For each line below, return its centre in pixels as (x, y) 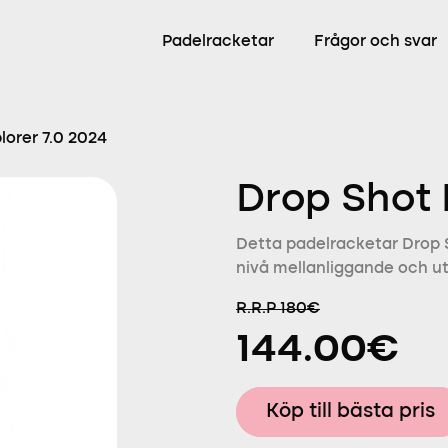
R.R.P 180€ (278, 309)
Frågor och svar (375, 42)
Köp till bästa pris (350, 412)
